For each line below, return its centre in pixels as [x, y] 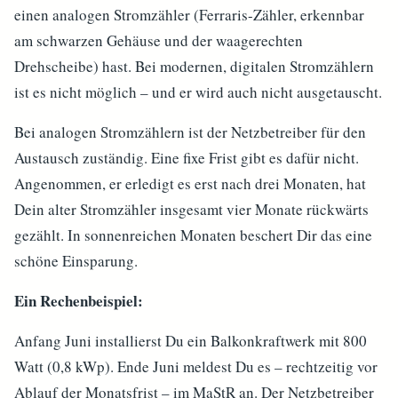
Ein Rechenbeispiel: [79, 301]
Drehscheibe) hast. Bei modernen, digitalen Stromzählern [194, 66]
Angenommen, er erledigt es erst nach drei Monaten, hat [190, 183]
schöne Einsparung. [76, 261]
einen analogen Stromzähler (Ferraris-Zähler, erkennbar [189, 15]
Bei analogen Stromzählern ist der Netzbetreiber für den [190, 132]
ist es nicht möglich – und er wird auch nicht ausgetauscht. [198, 92]
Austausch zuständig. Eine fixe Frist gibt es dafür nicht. [187, 158]
